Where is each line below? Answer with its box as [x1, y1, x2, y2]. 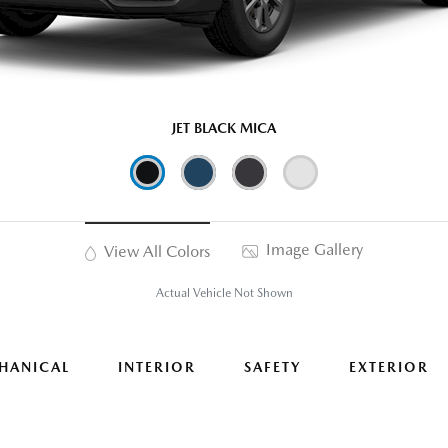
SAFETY [244, 359, 301, 376]
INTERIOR [118, 359, 196, 376]
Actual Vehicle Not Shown [155, 286, 293, 301]
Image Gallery [261, 240, 363, 260]
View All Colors [99, 242, 210, 262]
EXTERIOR [349, 359, 429, 376]
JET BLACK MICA [172, 120, 276, 137]
